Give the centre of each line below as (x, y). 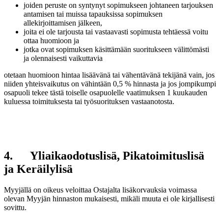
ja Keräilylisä (38, 169)
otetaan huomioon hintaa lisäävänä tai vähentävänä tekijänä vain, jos (109, 75)
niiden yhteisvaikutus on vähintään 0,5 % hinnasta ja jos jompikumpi (110, 84)
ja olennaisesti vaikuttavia (63, 58)
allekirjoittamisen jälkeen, (63, 23)
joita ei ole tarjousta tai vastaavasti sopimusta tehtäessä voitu (116, 32)
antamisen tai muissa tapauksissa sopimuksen (93, 14)
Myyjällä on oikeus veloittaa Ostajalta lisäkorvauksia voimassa (100, 190)
